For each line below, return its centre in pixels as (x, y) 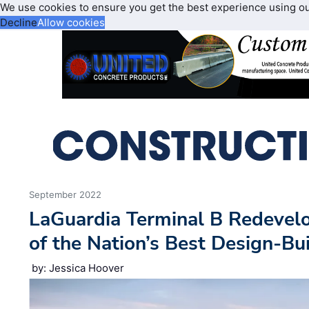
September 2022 (66, 195)
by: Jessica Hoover (78, 268)
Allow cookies (71, 22)
